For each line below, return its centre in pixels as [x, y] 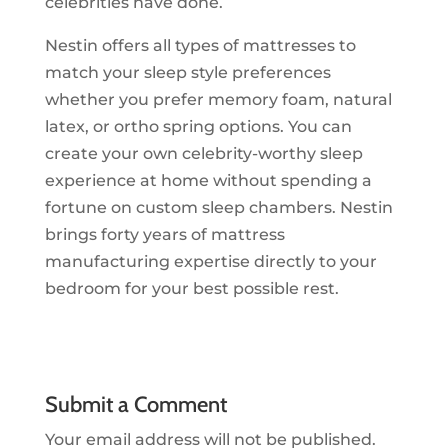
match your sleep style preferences [187, 73]
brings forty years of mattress [164, 235]
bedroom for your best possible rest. [191, 289]
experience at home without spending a [208, 181]
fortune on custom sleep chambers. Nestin [218, 208]
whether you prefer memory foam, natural [218, 100]
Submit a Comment [135, 405]
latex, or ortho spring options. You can [198, 127]
